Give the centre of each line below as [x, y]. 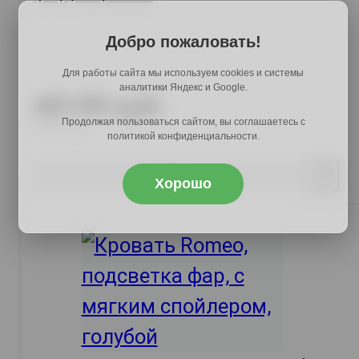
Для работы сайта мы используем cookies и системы [183, 73]
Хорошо [183, 184]
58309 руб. [61, 128]
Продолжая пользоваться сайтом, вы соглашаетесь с [183, 122]
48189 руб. [100, 107]
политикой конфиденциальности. [183, 136]
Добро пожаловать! [183, 42]
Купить [166, 175]
